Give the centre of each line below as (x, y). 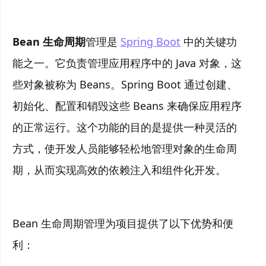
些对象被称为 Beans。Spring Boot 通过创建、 (125, 84)
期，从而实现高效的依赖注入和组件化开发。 (119, 170)
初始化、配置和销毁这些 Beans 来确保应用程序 (127, 106)
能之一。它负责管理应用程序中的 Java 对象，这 (127, 63)
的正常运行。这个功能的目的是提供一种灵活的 (125, 127)
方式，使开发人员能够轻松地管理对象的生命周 (125, 148)
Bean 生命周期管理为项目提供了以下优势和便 (123, 223)
